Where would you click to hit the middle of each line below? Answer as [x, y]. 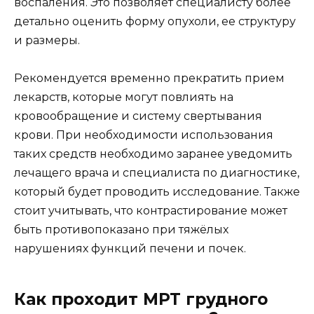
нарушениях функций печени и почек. [130, 249]
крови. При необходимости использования [144, 135]
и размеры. [47, 41]
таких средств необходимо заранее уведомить [153, 154]
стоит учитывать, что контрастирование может [151, 211]
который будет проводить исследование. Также [157, 192]
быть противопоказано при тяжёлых [121, 230]
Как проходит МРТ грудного [141, 300]
